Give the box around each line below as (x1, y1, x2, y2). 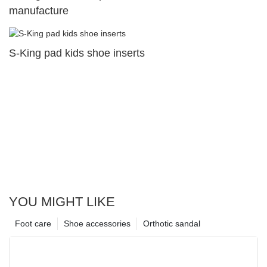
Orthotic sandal (143, 218, 200, 228)
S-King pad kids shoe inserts (9, 46, 145, 59)
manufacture (9, 4, 69, 17)
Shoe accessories (64, 218, 131, 228)
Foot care (15, 218, 51, 228)
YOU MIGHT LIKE (9, 194, 115, 209)
